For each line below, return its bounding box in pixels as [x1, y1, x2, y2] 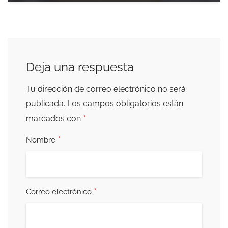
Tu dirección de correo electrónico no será [26, 84, 186, 94]
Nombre [26, 135, 58, 145]
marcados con [26, 113, 83, 124]
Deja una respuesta [26, 60, 134, 75]
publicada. [26, 99, 65, 109]
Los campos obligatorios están [67, 99, 183, 109]
